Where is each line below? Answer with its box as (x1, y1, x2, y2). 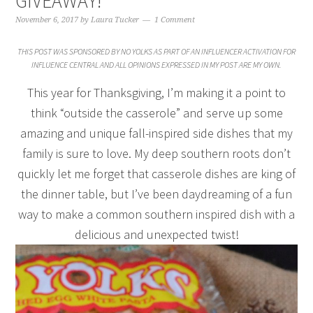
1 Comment (154, 15, 196, 24)
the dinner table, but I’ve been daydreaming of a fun (21, 186, 292, 202)
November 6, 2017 (15, 15, 79, 24)
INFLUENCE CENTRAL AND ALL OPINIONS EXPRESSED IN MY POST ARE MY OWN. (31, 59, 282, 70)
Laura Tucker (91, 15, 140, 24)
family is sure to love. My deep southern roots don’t (22, 145, 291, 161)
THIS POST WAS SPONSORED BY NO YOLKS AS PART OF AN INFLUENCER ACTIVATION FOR (17, 46, 296, 57)
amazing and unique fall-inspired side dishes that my (20, 125, 293, 141)
